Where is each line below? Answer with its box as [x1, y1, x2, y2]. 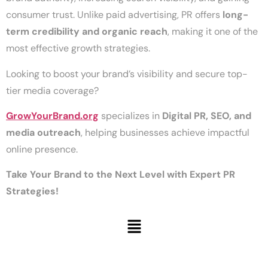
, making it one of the [167, 25, 258, 38]
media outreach [6, 126, 81, 139]
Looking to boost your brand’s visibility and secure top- [6, 67, 248, 80]
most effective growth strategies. [6, 42, 150, 55]
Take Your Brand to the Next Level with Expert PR [6, 168, 235, 181]
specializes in [99, 109, 162, 123]
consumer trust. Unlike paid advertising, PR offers [6, 8, 223, 22]
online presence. [6, 143, 78, 156]
